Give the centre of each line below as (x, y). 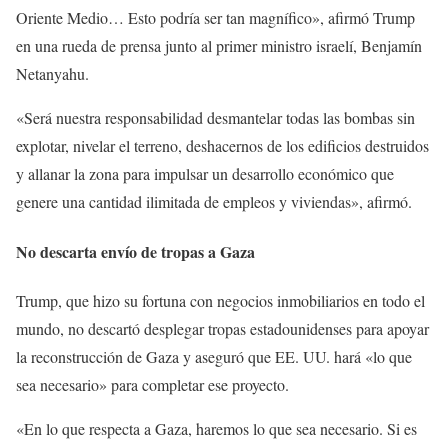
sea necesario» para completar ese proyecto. (152, 384)
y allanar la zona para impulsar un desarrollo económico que (205, 174)
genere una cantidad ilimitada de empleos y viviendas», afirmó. (214, 202)
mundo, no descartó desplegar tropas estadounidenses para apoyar (222, 328)
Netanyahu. (52, 74)
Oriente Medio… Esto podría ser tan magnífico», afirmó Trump (215, 18)
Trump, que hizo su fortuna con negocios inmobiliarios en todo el (220, 300)
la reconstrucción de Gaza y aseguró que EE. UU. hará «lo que (214, 356)
